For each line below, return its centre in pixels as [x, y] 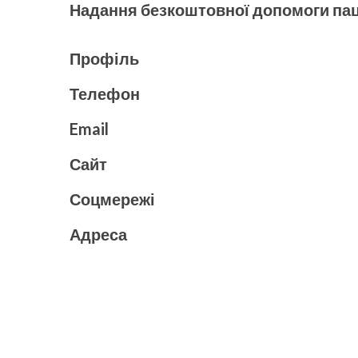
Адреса [98, 235]
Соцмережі [112, 199]
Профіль [104, 59]
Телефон [105, 94]
